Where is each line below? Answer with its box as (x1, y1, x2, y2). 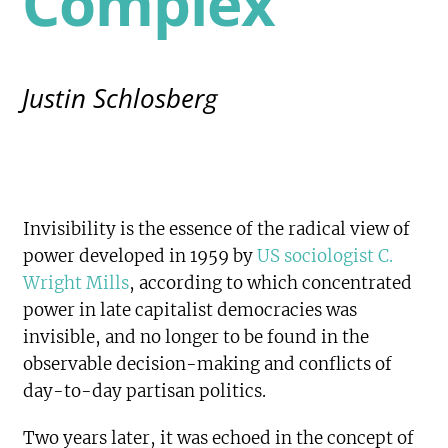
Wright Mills (23, 272, 130, 294)
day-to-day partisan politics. (23, 380, 267, 402)
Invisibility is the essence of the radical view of (23, 218, 411, 240)
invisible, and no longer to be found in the (23, 326, 370, 348)
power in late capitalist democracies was (23, 299, 358, 321)
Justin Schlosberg (22, 80, 219, 116)
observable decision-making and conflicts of (23, 353, 393, 375)
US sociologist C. (257, 245, 394, 267)
